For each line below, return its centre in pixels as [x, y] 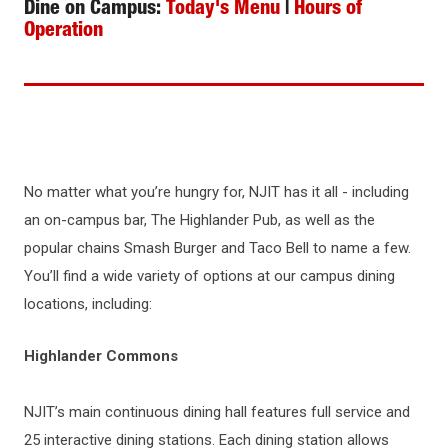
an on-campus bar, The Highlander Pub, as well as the [199, 219]
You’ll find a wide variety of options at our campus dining [209, 275]
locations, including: [88, 303]
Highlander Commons [101, 355]
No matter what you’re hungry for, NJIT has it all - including [216, 191]
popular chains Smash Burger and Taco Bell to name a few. [217, 247]
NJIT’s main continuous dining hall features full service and [217, 411]
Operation [63, 31]
